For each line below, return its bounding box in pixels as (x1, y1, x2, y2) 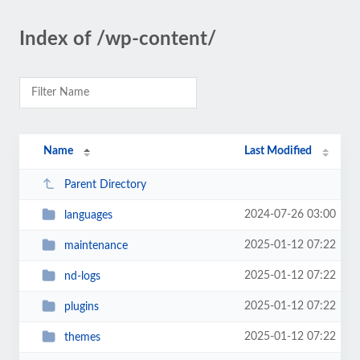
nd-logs (63, 270, 100, 282)
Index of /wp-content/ (19, 30, 216, 49)
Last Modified (244, 145, 313, 157)
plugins (63, 301, 99, 313)
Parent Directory (63, 178, 146, 190)
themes (63, 331, 100, 343)
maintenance (63, 239, 128, 252)
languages (63, 209, 112, 221)
